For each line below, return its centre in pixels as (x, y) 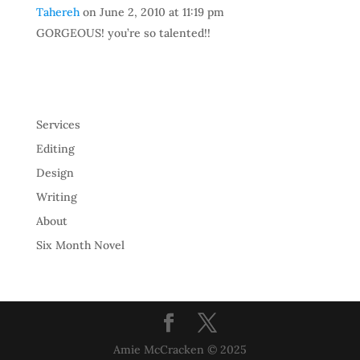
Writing (56, 197)
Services (58, 125)
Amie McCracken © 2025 (180, 350)
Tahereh (57, 12)
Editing (55, 149)
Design (55, 173)
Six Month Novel (80, 245)
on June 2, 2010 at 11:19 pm (153, 12)
